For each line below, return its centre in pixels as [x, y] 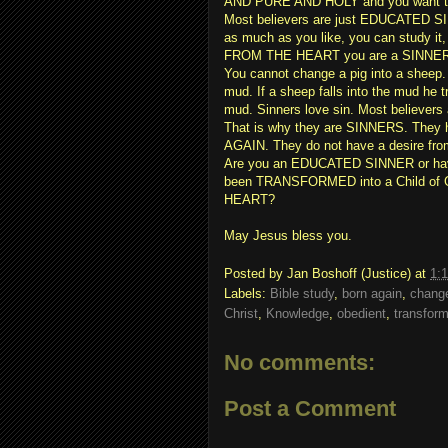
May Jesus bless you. [288, 235]
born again [372, 294]
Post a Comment [310, 408]
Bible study [302, 294]
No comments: [299, 363]
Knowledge [297, 314]
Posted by [255, 274]
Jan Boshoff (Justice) [349, 274]
